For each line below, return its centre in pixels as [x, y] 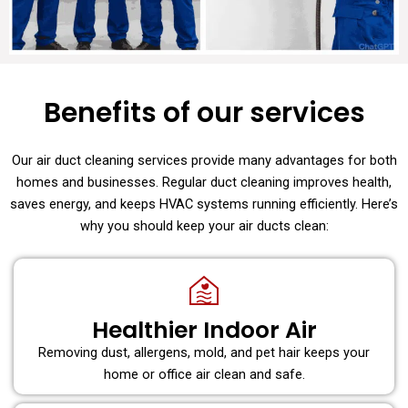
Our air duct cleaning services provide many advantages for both [204, 161]
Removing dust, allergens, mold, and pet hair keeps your [204, 352]
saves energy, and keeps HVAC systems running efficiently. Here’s [204, 204]
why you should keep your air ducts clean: [204, 226]
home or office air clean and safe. [204, 374]
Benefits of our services [204, 113]
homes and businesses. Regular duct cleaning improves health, [204, 183]
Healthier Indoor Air [204, 330]
